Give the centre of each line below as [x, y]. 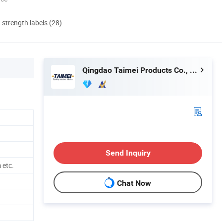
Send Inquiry [128, 153]
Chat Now [134, 183]
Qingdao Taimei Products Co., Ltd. [194, 70]
